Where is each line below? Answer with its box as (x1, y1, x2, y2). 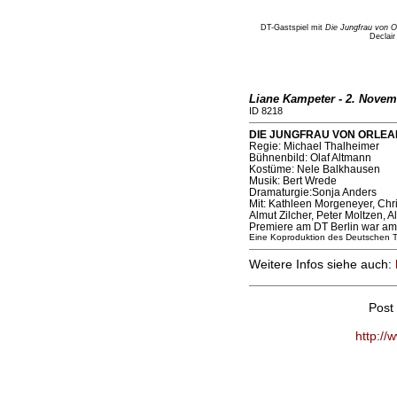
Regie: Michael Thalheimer (248, 140, 379, 152)
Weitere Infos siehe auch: (248, 257, 395, 272)
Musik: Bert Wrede (248, 175, 337, 187)
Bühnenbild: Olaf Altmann (248, 152, 371, 164)
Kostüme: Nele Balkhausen (248, 163, 380, 175)
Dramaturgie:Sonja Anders (248, 186, 377, 198)
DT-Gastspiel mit (261, 23, 325, 32)
